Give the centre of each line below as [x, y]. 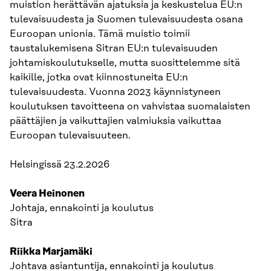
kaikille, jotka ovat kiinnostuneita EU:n [99, 77]
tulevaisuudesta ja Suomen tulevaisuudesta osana [126, 19]
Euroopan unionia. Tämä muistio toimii [100, 34]
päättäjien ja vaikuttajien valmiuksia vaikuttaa [116, 121]
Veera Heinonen [47, 193]
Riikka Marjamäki [51, 251]
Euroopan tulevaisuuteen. [70, 135]
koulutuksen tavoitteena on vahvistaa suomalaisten [130, 106]
